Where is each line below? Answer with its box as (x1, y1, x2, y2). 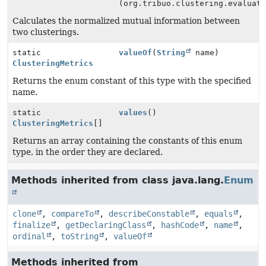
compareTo (51, 209, 94, 218)
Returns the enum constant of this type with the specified (12, 76, 251, 85)
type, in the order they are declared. (12, 147, 163, 157)
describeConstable (109, 209, 189, 218)
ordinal (12, 232, 46, 241)
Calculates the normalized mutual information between (12, 16, 240, 26)
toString (61, 232, 99, 241)
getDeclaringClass (65, 220, 146, 230)
